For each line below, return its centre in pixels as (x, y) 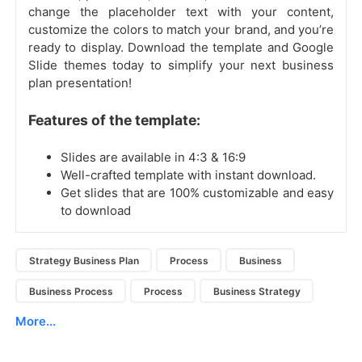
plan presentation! (80, 83)
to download (96, 211)
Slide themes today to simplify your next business (181, 65)
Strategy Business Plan (84, 260)
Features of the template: (114, 120)
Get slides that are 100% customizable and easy (197, 193)
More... (36, 322)
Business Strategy (257, 291)
